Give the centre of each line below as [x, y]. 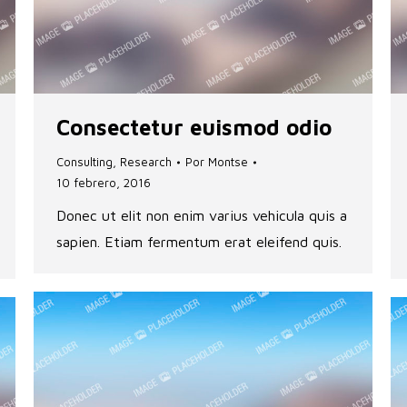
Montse [228, 162]
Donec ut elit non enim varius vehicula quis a [202, 216]
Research [146, 162]
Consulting [84, 162]
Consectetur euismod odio [194, 128]
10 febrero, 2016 [104, 183]
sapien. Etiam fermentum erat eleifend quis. [199, 242]
